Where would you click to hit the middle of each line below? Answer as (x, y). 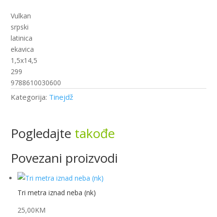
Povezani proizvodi (64, 158)
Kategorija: (30, 97)
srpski (20, 27)
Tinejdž (61, 97)
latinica (22, 38)
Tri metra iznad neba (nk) (57, 192)
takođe (95, 133)
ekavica (23, 49)
